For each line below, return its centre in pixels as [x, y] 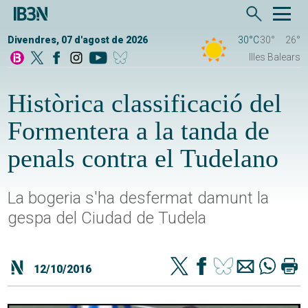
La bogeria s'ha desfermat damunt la [139, 198]
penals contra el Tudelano [143, 158]
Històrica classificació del [145, 103]
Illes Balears [274, 57]
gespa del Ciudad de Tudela [107, 218]
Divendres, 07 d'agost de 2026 [78, 40]
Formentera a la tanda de [139, 131]
